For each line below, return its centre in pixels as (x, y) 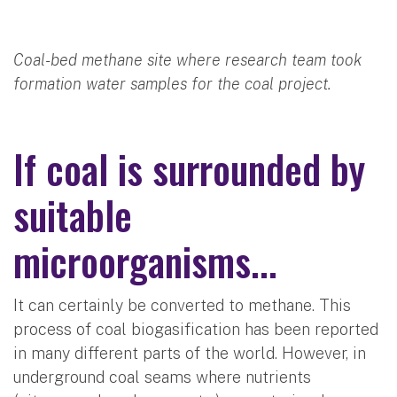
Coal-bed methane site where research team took (187, 59)
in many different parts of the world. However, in (190, 353)
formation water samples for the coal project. (172, 83)
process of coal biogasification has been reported (196, 329)
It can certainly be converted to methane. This (182, 305)
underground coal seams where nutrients (162, 377)
